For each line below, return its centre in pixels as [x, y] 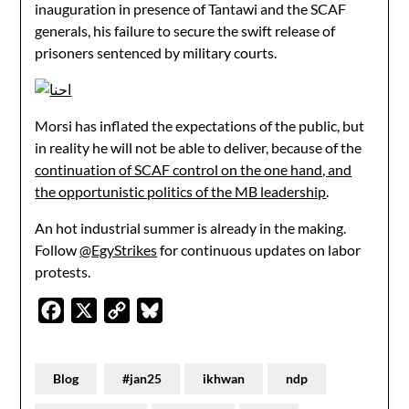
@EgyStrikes [119, 250]
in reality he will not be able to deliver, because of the [199, 147]
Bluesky [188, 310]
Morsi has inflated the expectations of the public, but [200, 126]
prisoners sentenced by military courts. [156, 52]
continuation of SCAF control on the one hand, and [194, 169]
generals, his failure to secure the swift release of [185, 31]
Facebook [95, 310]
